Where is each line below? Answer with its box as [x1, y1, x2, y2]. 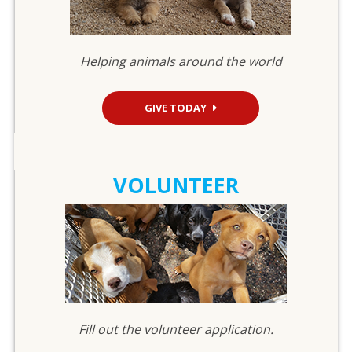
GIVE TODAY [145, 100, 207, 115]
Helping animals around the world [79, 52, 282, 70]
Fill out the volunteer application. [79, 320, 274, 338]
